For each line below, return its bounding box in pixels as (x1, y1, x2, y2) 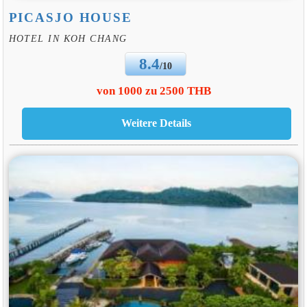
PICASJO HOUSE (8, 10, 132, 25)
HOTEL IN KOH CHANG (8, 33, 127, 45)
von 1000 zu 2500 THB (96, 84, 211, 98)
